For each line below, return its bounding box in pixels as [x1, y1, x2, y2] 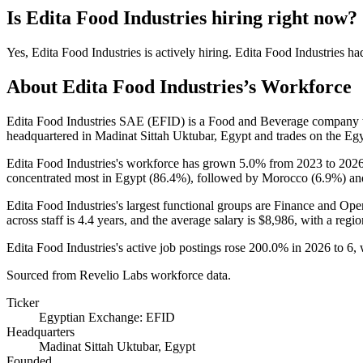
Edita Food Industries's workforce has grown [6, 156, 239, 170]
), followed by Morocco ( [186, 170, 315, 185]
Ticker [6, 295, 39, 310]
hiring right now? [207, 6, 357, 28]
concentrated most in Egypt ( [6, 170, 153, 185]
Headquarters [6, 324, 75, 339]
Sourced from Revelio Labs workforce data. [6, 267, 231, 282]
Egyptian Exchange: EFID [39, 310, 175, 324]
